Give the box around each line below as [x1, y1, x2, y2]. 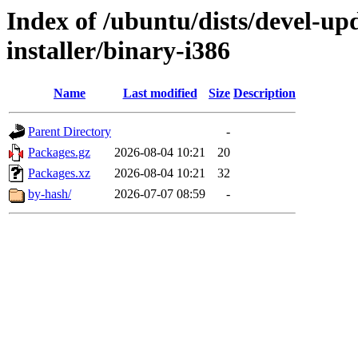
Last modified [122, 86, 197, 101]
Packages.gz [28, 145, 90, 160]
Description [233, 86, 296, 101]
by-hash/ [28, 187, 71, 201]
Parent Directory [28, 125, 111, 139]
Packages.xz [28, 166, 90, 181]
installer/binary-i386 [6, 36, 230, 65]
